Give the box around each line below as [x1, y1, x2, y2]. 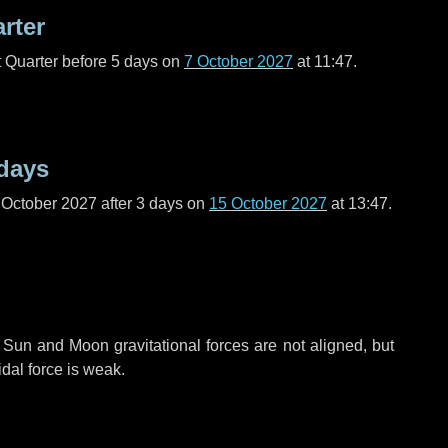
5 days [111, 53, 158, 70]
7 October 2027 [184, 53, 293, 70]
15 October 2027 [209, 195, 327, 212]
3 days [136, 195, 183, 212]
